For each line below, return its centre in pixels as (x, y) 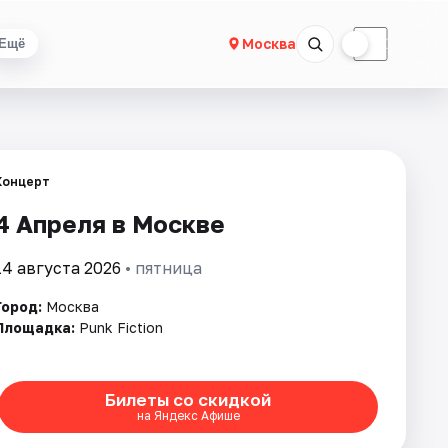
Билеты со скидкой (188, 400)
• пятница (161, 268)
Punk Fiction (121, 327)
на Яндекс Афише (188, 416)
